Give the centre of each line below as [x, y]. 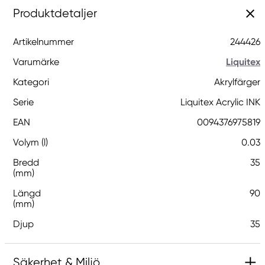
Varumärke [36, 62]
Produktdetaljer [55, 13]
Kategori [31, 82]
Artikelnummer [43, 42]
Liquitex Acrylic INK [220, 102]
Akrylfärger [237, 82]
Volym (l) [30, 142]
